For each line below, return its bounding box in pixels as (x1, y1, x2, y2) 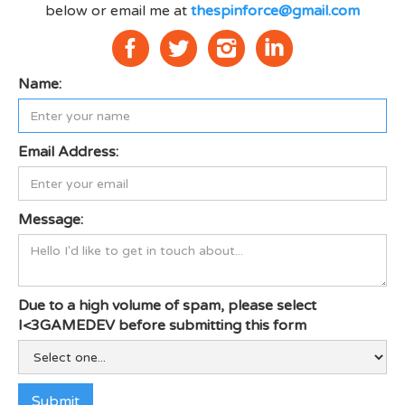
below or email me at (45, 2, 191, 21)
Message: (18, 211, 83, 230)
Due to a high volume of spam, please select (18, 297, 316, 316)
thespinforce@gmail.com (191, 2, 360, 21)
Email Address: (18, 143, 118, 162)
